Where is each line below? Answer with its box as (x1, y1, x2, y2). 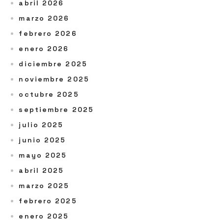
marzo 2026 (19, 14, 70, 23)
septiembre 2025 (19, 105, 94, 114)
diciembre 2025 (19, 59, 87, 68)
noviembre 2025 (19, 75, 89, 83)
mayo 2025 (19, 151, 67, 160)
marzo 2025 (19, 181, 70, 190)
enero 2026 (19, 44, 69, 53)
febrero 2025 (19, 196, 77, 205)
